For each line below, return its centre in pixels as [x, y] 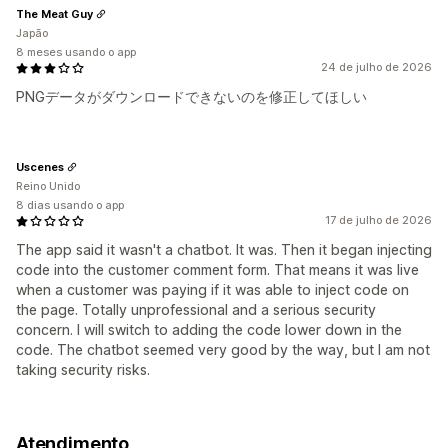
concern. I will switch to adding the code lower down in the [209, 330]
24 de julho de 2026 [376, 67]
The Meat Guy [54, 13]
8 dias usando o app [70, 205]
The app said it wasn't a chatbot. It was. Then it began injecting [224, 250]
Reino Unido [48, 186]
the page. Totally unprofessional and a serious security [196, 310]
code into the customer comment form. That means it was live [217, 270]
